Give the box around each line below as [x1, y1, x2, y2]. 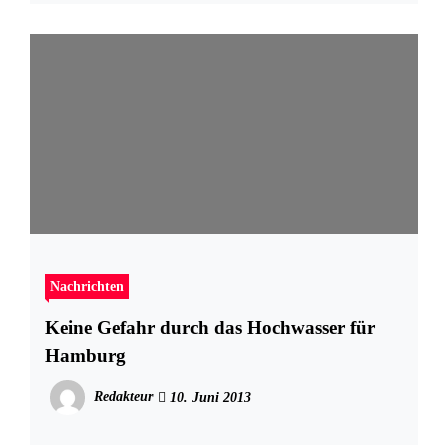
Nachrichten [50, 278, 124, 295]
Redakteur [94, 389, 153, 405]
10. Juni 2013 [166, 390, 251, 406]
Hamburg [45, 345, 126, 367]
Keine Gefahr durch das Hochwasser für [45, 317, 375, 339]
